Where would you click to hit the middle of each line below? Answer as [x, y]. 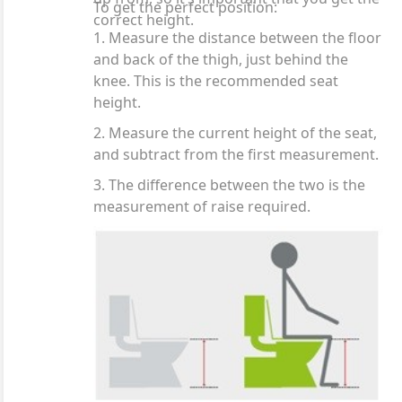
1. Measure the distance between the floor [237, 38]
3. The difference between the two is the [229, 185]
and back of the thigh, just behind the [221, 59]
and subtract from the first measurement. [236, 154]
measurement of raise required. [202, 206]
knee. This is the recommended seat [216, 81]
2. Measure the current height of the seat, [235, 133]
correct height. [144, 20]
